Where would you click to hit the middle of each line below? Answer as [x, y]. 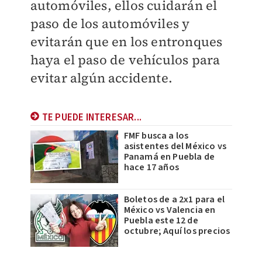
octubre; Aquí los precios [177, 231]
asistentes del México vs [175, 146]
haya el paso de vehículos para [125, 60]
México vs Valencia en [170, 210]
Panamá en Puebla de [169, 157]
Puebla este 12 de [161, 221]
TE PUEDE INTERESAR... [92, 118]
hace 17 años [151, 168]
